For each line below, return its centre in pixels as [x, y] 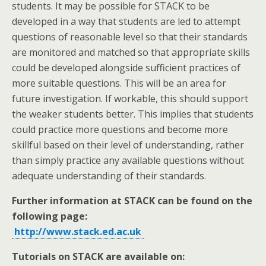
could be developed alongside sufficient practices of [126, 68]
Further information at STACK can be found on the [132, 201]
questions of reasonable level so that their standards [130, 37]
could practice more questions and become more [120, 130]
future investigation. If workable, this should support [130, 99]
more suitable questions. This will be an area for [119, 83]
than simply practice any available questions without [128, 161]
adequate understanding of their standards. [109, 176]
